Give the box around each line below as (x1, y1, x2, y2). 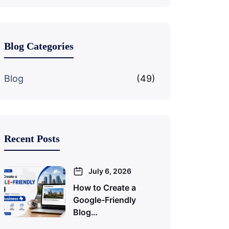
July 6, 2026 (88, 167, 131, 175)
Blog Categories (4, 40, 74, 52)
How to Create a (73, 182, 136, 193)
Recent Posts (4, 133, 60, 144)
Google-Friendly (73, 195, 136, 205)
